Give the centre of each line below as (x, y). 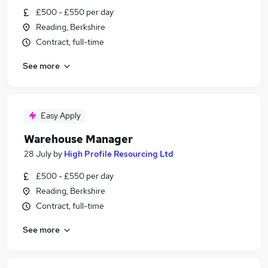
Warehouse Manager (78, 139)
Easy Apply (61, 115)
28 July (38, 154)
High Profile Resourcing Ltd (119, 154)
